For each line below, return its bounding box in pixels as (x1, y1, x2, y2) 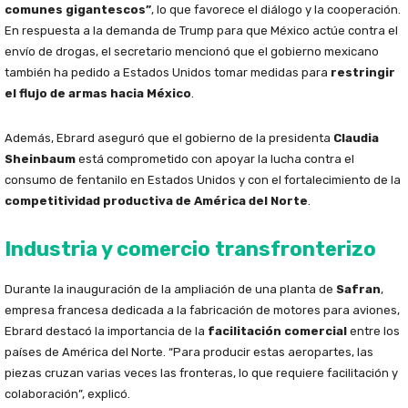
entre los (347, 324, 400, 339)
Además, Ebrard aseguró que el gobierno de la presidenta (5, 131, 333, 146)
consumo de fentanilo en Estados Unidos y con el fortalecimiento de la (5, 173, 401, 188)
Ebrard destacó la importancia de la (5, 324, 208, 339)
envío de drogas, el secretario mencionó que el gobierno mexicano (5, 45, 379, 59)
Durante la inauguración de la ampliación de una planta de (5, 282, 336, 297)
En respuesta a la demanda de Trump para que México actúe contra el (5, 24, 398, 38)
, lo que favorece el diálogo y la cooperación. (151, 3, 401, 17)
